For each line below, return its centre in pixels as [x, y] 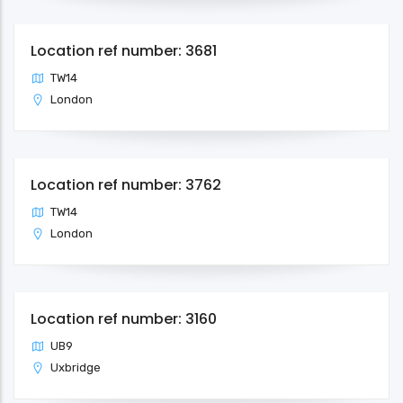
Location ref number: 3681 [124, 50]
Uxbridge [76, 367]
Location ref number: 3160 [124, 318]
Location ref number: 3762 [126, 184]
